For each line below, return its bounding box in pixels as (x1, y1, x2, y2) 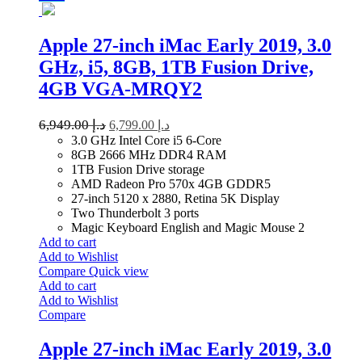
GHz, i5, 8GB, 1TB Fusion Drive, (39, 56, 314, 78)
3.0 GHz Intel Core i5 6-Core (71, 133, 221, 147)
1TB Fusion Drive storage (71, 162, 204, 176)
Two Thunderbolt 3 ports (71, 205, 199, 220)
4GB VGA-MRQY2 (39, 78, 202, 99)
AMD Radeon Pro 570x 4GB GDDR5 (71, 176, 271, 191)
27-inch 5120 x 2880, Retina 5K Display (71, 191, 280, 205)
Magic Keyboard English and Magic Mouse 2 (71, 220, 305, 234)
